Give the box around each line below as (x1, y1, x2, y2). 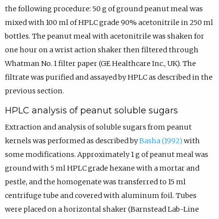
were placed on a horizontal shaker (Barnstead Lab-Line (4, 205, 199, 214)
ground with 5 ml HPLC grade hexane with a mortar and (4, 164, 199, 173)
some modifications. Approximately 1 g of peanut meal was (4, 150, 208, 159)
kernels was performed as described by (4, 136, 139, 146)
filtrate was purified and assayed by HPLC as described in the (4, 72, 213, 82)
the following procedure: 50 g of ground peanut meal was (4, 4, 203, 13)
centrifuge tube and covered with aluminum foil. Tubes (4, 191, 197, 200)
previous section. (4, 86, 64, 95)
